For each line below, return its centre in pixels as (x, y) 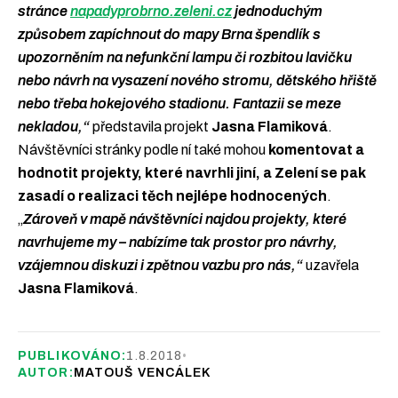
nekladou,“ (55, 126)
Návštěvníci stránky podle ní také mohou (143, 149)
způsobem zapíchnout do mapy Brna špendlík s (169, 34)
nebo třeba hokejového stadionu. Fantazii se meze (179, 103)
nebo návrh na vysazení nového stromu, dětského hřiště (197, 80)
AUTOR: (46, 372)
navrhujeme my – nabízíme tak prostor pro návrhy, (178, 242)
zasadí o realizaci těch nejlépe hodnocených (172, 195)
